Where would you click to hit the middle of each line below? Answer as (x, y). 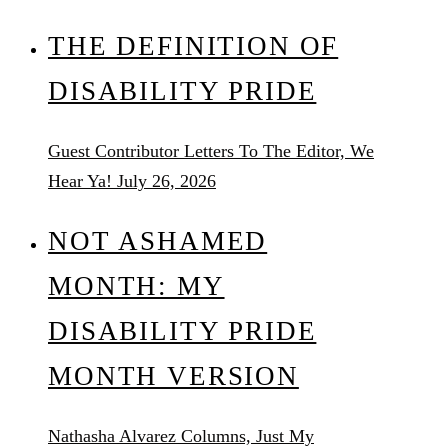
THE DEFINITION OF (193, 46)
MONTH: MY (136, 285)
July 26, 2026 (166, 181)
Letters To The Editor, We (279, 151)
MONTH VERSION (173, 375)
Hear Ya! (80, 181)
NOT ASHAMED (158, 240)
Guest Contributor (113, 151)
